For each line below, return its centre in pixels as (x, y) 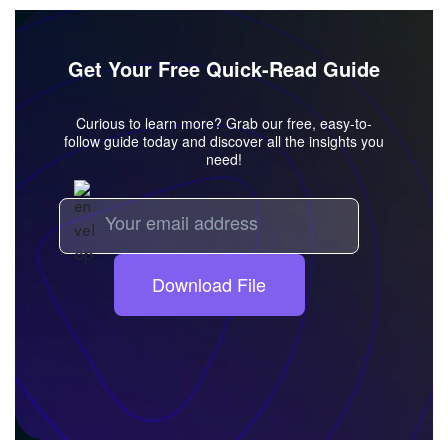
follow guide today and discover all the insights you (224, 140)
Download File (209, 284)
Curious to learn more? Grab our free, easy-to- (224, 122)
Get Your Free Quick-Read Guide (224, 68)
